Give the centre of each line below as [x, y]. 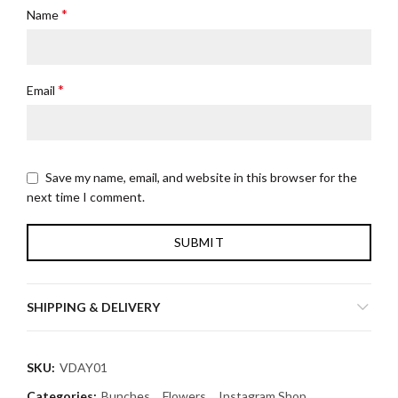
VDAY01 [84, 367]
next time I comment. [86, 197]
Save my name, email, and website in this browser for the [201, 178]
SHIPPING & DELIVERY [93, 307]
